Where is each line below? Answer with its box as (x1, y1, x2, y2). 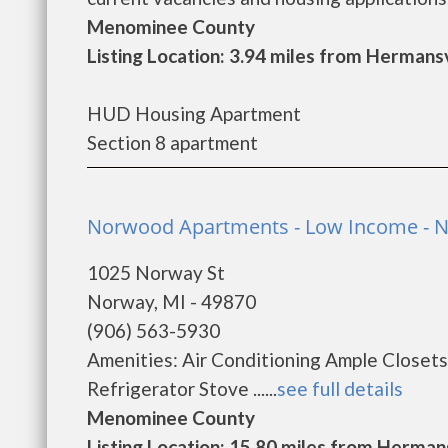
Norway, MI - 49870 (87, 290, 256, 313)
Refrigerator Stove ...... (87, 377, 277, 400)
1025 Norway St (87, 261, 225, 284)
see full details (277, 377, 403, 400)
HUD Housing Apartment (87, 102, 301, 125)
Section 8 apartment (87, 131, 258, 154)
